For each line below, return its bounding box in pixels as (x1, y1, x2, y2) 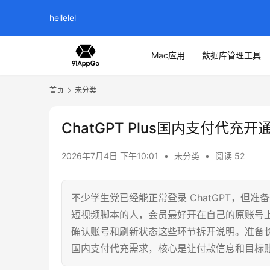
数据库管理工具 (202, 50, 261, 60)
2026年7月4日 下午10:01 (61, 151, 161, 162)
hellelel (49, 13, 76, 23)
